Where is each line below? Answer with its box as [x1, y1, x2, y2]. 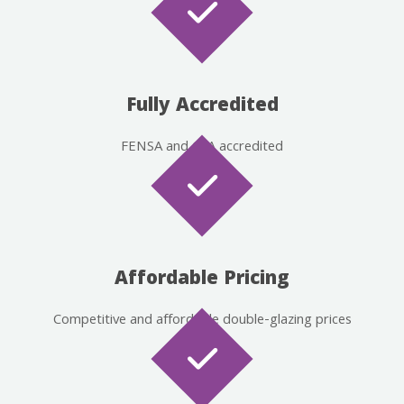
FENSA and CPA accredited [121, 135, 283, 160]
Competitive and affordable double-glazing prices [52, 308, 352, 333]
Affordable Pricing [115, 263, 289, 296]
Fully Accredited [125, 90, 279, 123]
